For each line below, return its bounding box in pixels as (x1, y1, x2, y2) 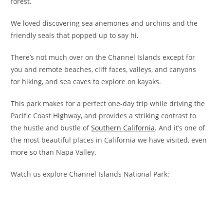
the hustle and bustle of (11, 123, 91, 132)
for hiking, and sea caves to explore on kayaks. (11, 76, 162, 86)
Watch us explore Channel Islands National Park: (11, 169, 170, 179)
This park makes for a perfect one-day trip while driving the (11, 98, 205, 108)
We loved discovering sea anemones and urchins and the (11, 18, 198, 28)
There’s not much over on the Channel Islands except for (11, 52, 196, 62)
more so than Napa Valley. (11, 147, 97, 157)
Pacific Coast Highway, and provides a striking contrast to (11, 110, 197, 120)
